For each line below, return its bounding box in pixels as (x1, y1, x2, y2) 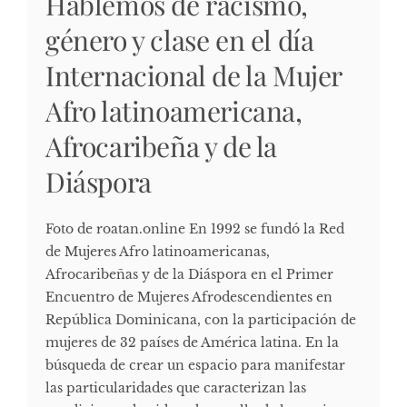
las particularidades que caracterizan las (45, 380, 306, 397)
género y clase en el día (45, 22, 314, 59)
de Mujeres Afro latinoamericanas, (45, 243, 270, 261)
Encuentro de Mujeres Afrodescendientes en (45, 289, 333, 306)
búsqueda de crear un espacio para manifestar (45, 357, 345, 374)
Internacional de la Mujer (45, 57, 342, 94)
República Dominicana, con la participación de (45, 312, 356, 329)
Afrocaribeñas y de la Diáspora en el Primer (45, 266, 333, 283)
